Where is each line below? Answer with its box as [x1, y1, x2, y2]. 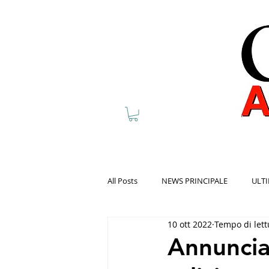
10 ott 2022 [168, 219, 212, 230]
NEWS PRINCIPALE [162, 175, 228, 186]
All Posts [107, 175, 138, 186]
